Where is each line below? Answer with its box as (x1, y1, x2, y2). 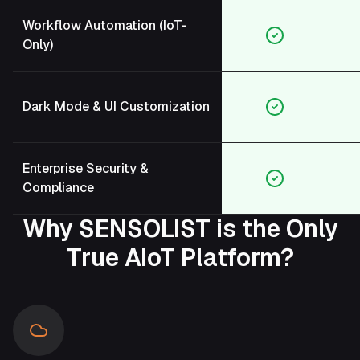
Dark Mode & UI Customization (22, 98, 210, 116)
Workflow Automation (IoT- (22, 17, 187, 35)
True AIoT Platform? (66, 242, 294, 274)
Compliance (22, 179, 94, 197)
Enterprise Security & (22, 160, 149, 178)
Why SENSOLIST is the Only (22, 213, 338, 245)
